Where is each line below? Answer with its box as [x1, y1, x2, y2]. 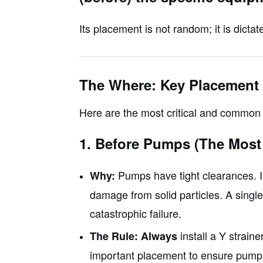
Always [140, 228, 177, 244]
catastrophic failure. [89, 205, 181, 221]
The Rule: [89, 228, 138, 244]
